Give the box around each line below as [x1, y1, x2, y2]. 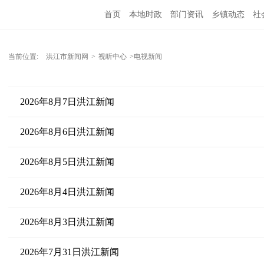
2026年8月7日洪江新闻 [19, 97, 114, 107]
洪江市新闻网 [45, 52, 88, 61]
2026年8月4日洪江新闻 [19, 187, 114, 197]
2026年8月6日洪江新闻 [19, 127, 114, 137]
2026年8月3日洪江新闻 [19, 217, 114, 227]
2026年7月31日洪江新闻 [19, 247, 119, 257]
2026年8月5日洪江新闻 [19, 157, 114, 167]
